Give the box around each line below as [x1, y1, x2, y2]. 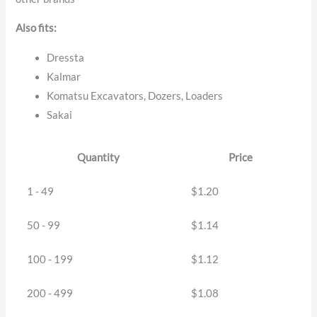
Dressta [47, 51, 85, 64]
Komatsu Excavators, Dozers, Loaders [47, 89, 224, 102]
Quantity [76, 151, 120, 163]
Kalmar [47, 70, 81, 83]
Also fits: [16, 22, 57, 35]
